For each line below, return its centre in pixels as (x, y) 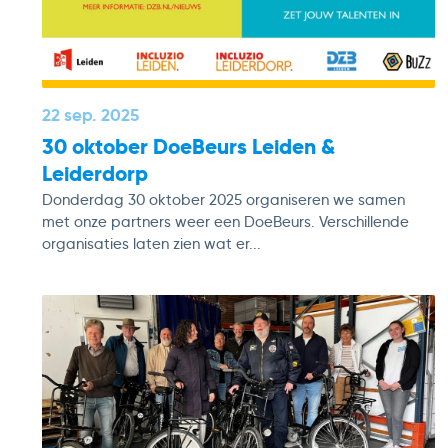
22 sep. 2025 (90, 114)
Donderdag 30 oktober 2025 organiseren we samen (223, 200)
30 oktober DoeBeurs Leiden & (188, 146)
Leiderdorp (95, 173)
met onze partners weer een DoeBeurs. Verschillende (225, 222)
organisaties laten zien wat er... (151, 244)
